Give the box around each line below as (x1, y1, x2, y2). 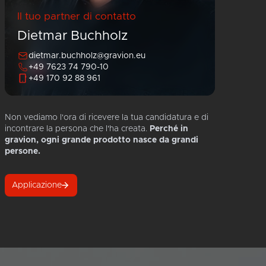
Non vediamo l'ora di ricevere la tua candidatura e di (5, 113, 208, 122)
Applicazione (12, 180, 62, 189)
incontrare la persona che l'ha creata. (5, 124, 150, 133)
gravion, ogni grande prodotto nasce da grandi (5, 135, 198, 144)
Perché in (150, 124, 188, 133)
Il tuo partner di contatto (17, 11, 136, 23)
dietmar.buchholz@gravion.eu (28, 51, 145, 60)
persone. (5, 147, 40, 156)
